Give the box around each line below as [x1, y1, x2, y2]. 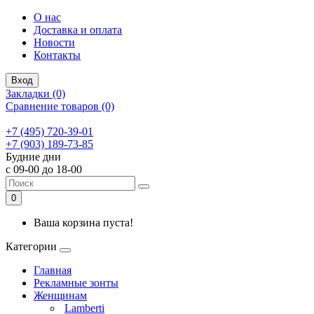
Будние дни [6, 151, 61, 163]
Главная [34, 264, 71, 276]
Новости [34, 36, 75, 48]
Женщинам [34, 289, 87, 301]
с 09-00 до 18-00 [6, 163, 82, 175]
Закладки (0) [6, 88, 65, 100]
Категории [6, 240, 57, 252]
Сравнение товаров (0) [6, 100, 114, 112]
